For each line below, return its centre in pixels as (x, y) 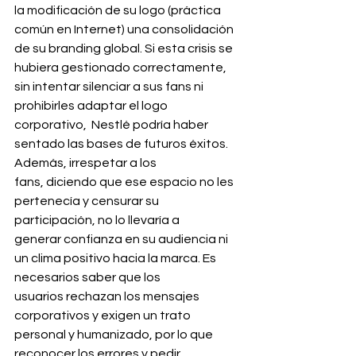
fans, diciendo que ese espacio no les (125, 182)
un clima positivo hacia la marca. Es (116, 259)
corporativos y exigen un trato (104, 316)
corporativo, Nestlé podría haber (112, 125)
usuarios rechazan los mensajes (108, 297)
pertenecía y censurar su (88, 201)
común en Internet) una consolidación (125, 30)
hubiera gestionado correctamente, (122, 68)
